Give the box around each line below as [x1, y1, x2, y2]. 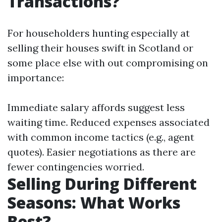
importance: [7, 71, 64, 84]
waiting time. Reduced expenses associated [7, 116, 210, 129]
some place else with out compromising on [7, 56, 208, 69]
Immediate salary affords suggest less [7, 101, 185, 114]
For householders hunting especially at [7, 27, 190, 40]
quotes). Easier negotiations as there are [7, 146, 196, 159]
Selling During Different [7, 173, 197, 195]
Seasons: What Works [7, 192, 180, 214]
